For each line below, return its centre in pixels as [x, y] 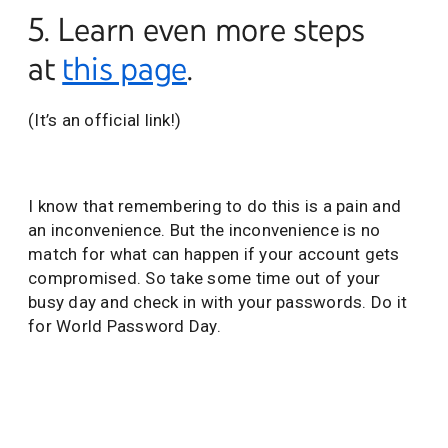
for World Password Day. [124, 325]
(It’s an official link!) [104, 119]
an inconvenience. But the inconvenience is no [204, 229]
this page [124, 68]
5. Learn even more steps [196, 29]
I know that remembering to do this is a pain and [214, 205]
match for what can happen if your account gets [214, 253]
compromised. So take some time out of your [204, 277]
